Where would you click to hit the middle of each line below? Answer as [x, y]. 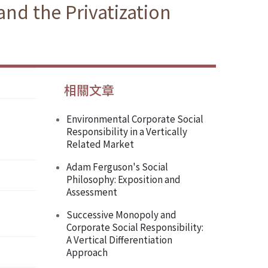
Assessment [92, 192]
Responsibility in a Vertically [127, 131]
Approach [87, 252]
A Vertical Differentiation [119, 240]
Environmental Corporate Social [135, 119]
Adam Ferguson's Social [117, 167]
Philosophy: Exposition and [124, 179]
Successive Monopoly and [121, 214]
